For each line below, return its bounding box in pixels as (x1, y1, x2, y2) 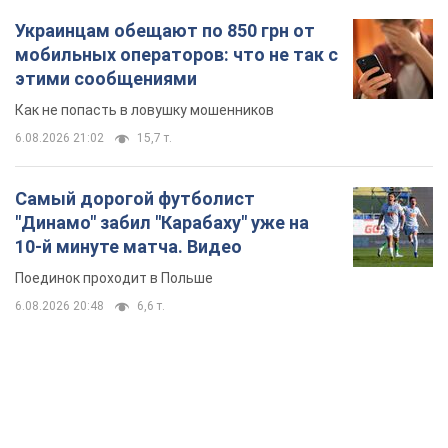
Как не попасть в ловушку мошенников (15, 101, 274, 118)
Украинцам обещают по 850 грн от (15, 19, 315, 41)
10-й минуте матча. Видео (15, 235, 242, 257)
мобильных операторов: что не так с (15, 43, 338, 65)
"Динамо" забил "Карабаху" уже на (15, 211, 309, 233)
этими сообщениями (15, 67, 197, 89)
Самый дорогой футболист (15, 187, 255, 209)
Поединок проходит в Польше (15, 269, 213, 286)
